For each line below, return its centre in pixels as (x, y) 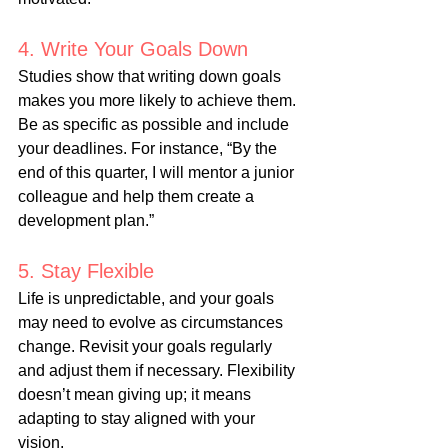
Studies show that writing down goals (151, 77)
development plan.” (86, 221)
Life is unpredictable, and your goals (148, 299)
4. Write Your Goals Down (133, 49)
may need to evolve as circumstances (152, 323)
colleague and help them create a (138, 197)
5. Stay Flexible (86, 271)
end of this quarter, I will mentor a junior (158, 173)
